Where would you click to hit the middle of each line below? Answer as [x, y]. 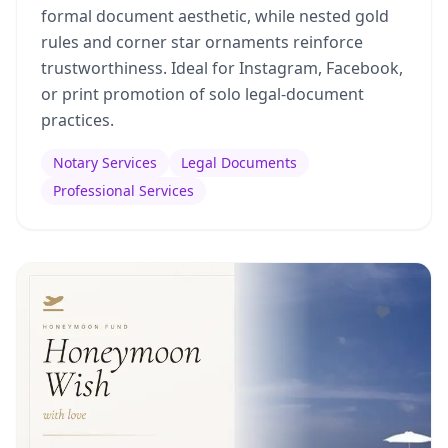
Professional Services [123, 190]
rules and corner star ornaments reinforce [202, 42]
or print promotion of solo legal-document [202, 94]
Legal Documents [239, 162]
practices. [77, 120]
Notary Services [105, 162]
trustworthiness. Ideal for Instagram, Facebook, [222, 68]
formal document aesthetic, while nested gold [215, 16]
